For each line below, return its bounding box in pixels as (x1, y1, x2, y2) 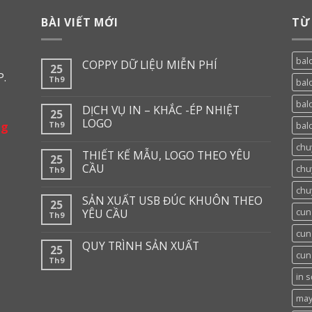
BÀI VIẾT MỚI (41, 15, 118, 31)
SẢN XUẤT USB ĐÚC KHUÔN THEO (82, 193, 263, 209)
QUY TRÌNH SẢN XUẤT (82, 238, 199, 254)
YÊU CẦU (82, 206, 128, 222)
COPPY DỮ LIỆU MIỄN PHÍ (82, 57, 217, 73)
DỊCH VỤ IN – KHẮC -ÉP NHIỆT (82, 102, 240, 118)
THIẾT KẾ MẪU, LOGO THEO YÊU (82, 148, 251, 164)
